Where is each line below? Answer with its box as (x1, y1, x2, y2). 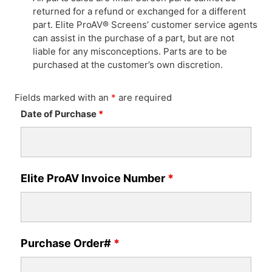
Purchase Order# (21, 237, 114, 250)
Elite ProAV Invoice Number (21, 172, 168, 185)
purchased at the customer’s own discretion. (33, 59, 223, 70)
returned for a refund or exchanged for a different (33, 5, 246, 17)
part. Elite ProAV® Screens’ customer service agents (33, 19, 257, 30)
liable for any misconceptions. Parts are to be (33, 46, 227, 57)
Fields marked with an (15, 92, 111, 103)
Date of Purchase (21, 108, 98, 120)
